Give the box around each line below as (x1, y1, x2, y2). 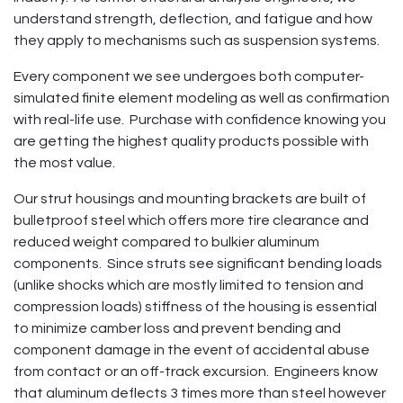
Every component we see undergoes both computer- (13, 68, 364, 84)
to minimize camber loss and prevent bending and (13, 320, 341, 336)
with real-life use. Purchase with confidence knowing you (13, 112, 386, 127)
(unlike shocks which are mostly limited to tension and (13, 277, 363, 292)
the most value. (13, 155, 115, 170)
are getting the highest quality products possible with (13, 133, 369, 148)
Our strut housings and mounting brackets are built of (13, 191, 366, 206)
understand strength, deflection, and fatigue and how (13, 11, 372, 26)
